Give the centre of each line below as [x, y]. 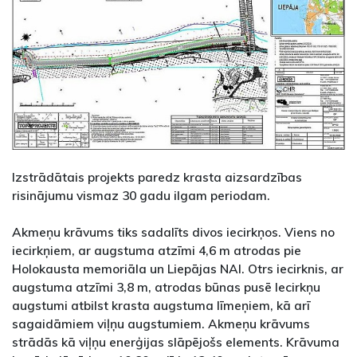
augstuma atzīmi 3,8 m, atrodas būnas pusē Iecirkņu [166, 287]
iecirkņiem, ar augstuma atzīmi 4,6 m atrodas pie [157, 251]
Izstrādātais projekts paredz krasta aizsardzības [157, 177]
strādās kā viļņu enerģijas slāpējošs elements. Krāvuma [176, 342]
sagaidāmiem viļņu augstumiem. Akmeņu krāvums [161, 324]
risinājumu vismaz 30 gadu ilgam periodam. [141, 196]
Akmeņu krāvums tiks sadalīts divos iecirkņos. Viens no [173, 232]
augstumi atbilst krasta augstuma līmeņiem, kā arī [161, 306]
